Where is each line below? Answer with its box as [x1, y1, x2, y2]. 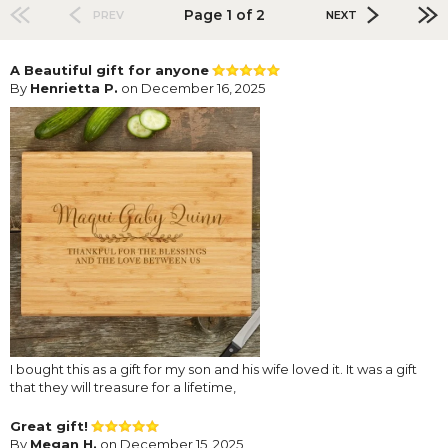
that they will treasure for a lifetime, [10, 378, 236, 395]
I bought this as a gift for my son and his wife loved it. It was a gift [10, 360, 417, 377]
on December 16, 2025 [118, 79, 265, 96]
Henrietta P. [30, 79, 118, 96]
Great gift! [10, 417, 88, 434]
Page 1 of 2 [183, 5, 265, 24]
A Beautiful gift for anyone [10, 61, 209, 78]
